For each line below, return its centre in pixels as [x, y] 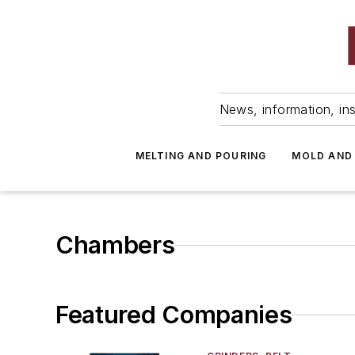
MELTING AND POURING [201, 156]
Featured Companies [174, 315]
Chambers [115, 245]
